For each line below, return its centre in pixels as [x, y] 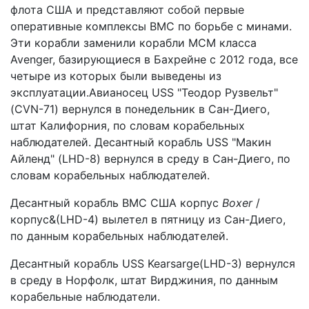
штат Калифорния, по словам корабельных [128, 125]
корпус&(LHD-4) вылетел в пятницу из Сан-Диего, [148, 219]
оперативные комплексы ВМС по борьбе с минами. [151, 26]
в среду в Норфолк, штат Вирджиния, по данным [144, 280]
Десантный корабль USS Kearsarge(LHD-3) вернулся [153, 263]
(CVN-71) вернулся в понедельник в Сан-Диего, [140, 109]
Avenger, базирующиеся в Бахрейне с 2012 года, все [154, 59]
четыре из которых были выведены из [116, 76]
